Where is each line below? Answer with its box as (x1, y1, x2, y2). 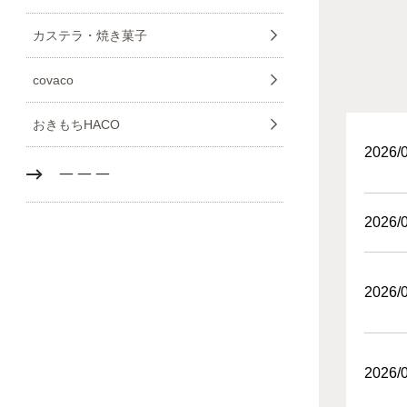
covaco (33, 73, 74, 87)
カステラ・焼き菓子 (33, 28, 147, 43)
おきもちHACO (33, 117, 120, 132)
